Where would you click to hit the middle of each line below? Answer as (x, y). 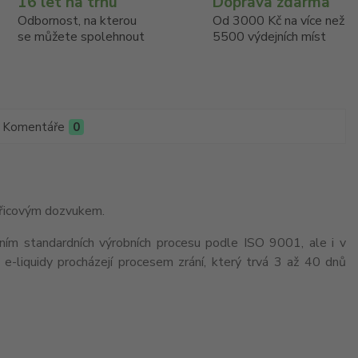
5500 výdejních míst (270, 37)
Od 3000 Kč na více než (279, 21)
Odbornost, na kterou (77, 21)
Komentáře (33, 127)
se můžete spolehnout (81, 37)
